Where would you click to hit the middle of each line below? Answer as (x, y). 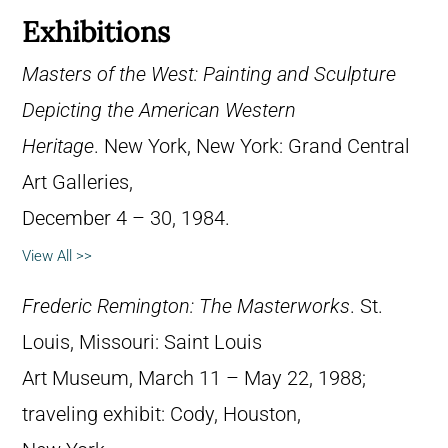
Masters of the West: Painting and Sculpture (209, 75)
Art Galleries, (77, 183)
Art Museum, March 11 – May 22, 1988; (194, 379)
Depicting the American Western (159, 111)
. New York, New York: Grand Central (252, 147)
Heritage (58, 147)
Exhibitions (96, 32)
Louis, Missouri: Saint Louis (142, 343)
